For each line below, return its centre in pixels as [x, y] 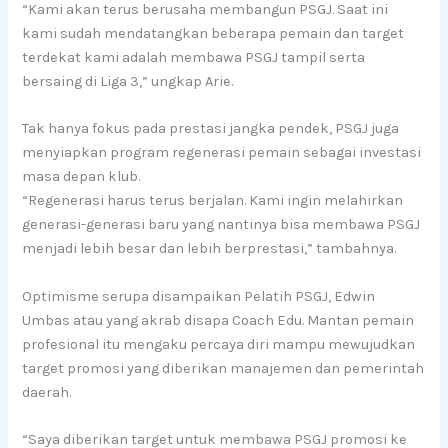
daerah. [47, 392]
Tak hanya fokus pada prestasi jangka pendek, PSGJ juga [211, 129]
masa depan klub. [81, 177]
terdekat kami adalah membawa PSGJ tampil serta [194, 57]
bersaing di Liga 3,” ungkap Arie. [128, 81]
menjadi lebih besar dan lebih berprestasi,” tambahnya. [209, 249]
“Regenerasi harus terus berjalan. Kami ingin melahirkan [213, 201]
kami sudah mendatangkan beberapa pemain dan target [213, 33]
